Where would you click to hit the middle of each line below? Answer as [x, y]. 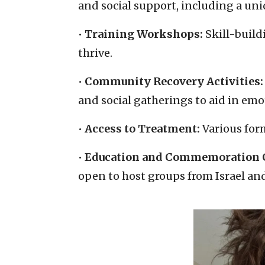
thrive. [95, 53]
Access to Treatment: [142, 128]
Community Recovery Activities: [174, 81]
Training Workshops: [144, 34]
